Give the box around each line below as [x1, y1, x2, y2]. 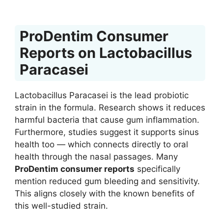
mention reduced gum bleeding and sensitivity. [15, 176, 200, 187]
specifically [135, 164, 180, 174]
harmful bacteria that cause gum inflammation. [15, 115, 199, 125]
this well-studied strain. [15, 201, 108, 211]
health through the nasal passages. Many [15, 152, 178, 162]
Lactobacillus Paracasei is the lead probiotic [15, 90, 189, 101]
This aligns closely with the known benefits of [15, 189, 194, 199]
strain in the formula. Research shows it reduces [15, 103, 205, 113]
